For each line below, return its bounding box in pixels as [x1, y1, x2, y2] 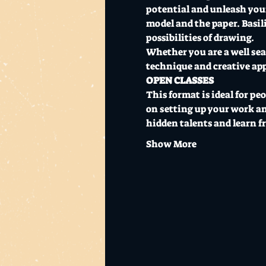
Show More [145, 137, 197, 150]
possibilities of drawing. [145, 31, 254, 44]
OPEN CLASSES [145, 74, 214, 87]
